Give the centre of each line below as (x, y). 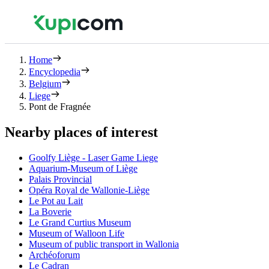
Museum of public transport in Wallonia (104, 244)
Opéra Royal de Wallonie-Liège (89, 190)
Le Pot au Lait (56, 201)
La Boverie (50, 211)
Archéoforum (54, 255)
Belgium (45, 84)
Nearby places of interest (81, 132)
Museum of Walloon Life (77, 233)
